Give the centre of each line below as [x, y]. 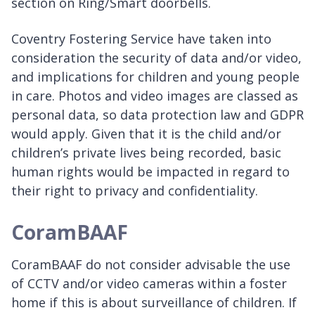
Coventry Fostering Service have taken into [141, 39]
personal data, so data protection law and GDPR [157, 115]
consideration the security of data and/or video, [156, 58]
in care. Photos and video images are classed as [155, 96]
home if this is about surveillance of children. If [154, 303]
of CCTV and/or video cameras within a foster [149, 284]
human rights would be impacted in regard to [150, 172]
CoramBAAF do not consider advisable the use [151, 265]
